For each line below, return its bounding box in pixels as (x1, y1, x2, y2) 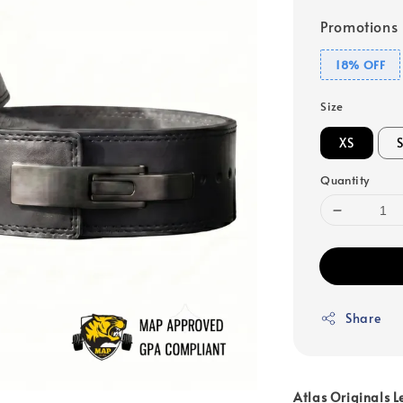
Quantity (320, 172, 370, 188)
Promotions (320, 16, 399, 36)
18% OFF (336, 57, 386, 73)
